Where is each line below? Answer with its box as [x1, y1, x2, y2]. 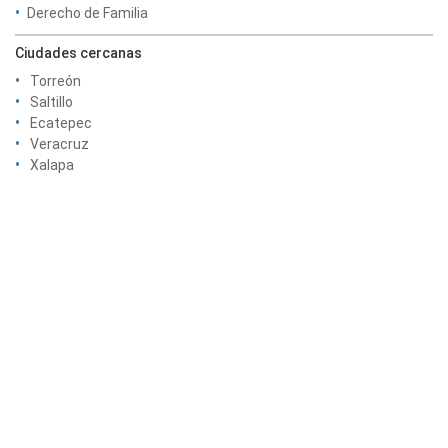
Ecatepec [30, 115, 92, 131]
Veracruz [30, 136, 89, 152]
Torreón [30, 73, 81, 89]
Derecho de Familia [27, 5, 148, 21]
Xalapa [30, 157, 74, 173]
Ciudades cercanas [15, 45, 142, 61]
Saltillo [30, 94, 73, 110]
